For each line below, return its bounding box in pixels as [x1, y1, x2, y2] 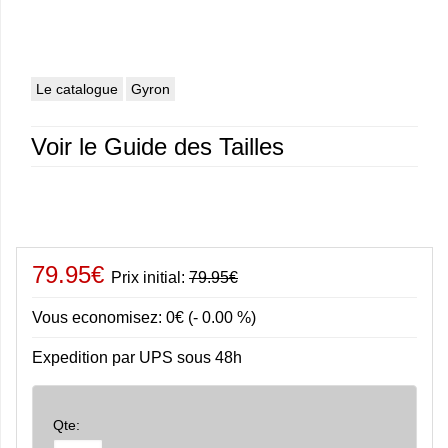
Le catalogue [36, 81, 118, 98]
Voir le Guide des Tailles [31, 133, 284, 161]
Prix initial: [111, 269, 189, 287]
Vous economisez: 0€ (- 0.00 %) [32, 309, 256, 327]
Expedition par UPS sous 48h [32, 349, 242, 367]
